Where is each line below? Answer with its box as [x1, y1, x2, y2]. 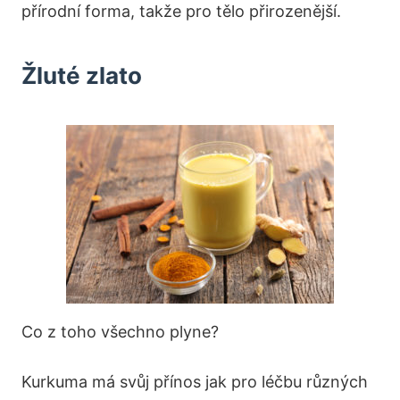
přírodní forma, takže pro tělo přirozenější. [21, 2, 341, 21]
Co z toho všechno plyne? [21, 322, 219, 342]
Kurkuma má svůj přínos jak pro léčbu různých [21, 372, 368, 392]
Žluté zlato [21, 62, 142, 90]
